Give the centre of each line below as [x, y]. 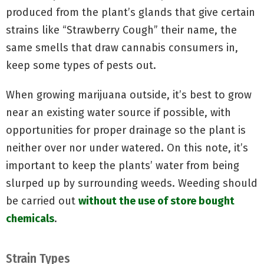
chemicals [30, 218]
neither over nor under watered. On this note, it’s [127, 148]
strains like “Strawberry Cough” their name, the [121, 30]
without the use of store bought [156, 201]
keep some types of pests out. [81, 65]
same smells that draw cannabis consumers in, [122, 47]
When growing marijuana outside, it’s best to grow [129, 95]
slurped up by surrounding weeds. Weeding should [132, 183]
